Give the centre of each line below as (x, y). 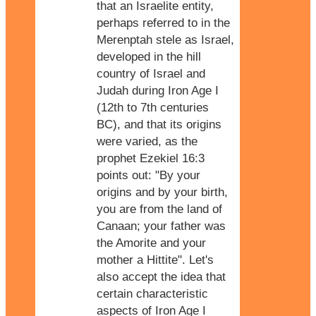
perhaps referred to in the (163, 23)
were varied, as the (147, 141)
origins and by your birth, (162, 192)
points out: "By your (148, 175)
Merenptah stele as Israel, (165, 39)
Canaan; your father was (161, 226)
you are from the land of (159, 209)
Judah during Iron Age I (158, 90)
